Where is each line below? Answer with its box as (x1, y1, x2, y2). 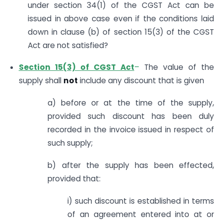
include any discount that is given (77, 75, 204, 86)
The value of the (139, 62, 214, 73)
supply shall (18, 75, 63, 86)
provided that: (48, 173, 101, 184)
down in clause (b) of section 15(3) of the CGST (28, 26, 214, 37)
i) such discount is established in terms (67, 195, 214, 206)
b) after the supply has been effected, (48, 160, 214, 171)
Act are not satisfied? (28, 40, 108, 51)
